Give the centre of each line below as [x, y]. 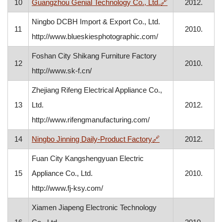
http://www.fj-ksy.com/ [68, 188]
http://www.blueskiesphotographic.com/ [95, 36]
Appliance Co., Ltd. [62, 173]
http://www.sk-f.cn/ [62, 71]
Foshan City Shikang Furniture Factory [94, 56]
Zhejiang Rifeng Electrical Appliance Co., [97, 90]
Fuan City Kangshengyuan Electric [88, 158]
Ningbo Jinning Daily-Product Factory [92, 139]
